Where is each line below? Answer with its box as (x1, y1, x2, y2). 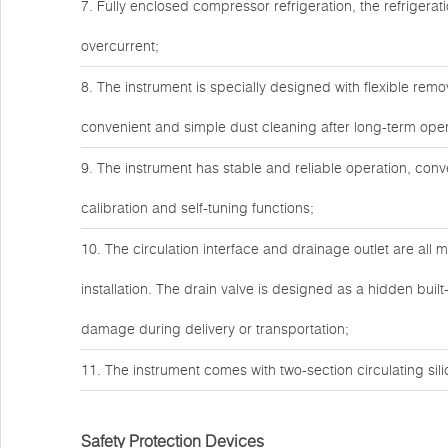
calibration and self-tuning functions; (81, 199, 314, 217)
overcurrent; (81, 37, 159, 55)
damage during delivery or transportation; (81, 320, 349, 338)
